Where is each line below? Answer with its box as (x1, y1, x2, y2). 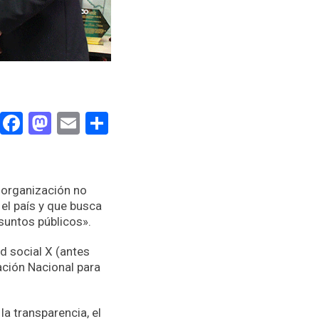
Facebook (23, 110, 117, 137)
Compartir (108, 110, 209, 137)
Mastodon (51, 110, 152, 137)
